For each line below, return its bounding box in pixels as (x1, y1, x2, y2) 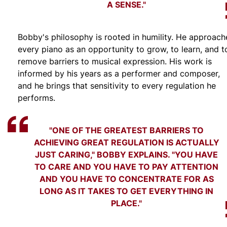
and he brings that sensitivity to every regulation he (18, 80, 216, 92)
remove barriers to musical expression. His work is (18, 56, 212, 67)
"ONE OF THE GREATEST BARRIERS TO (49, 124, 204, 136)
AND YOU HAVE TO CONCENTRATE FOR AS (40, 173, 214, 185)
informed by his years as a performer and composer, (18, 68, 220, 80)
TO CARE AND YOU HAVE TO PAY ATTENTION (34, 161, 219, 173)
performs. (18, 92, 55, 104)
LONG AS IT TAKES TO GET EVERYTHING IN (40, 185, 214, 197)
